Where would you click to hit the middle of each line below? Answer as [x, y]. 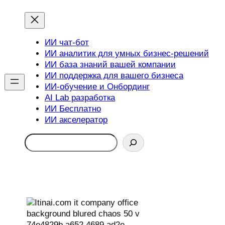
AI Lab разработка [80, 97]
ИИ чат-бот [67, 42]
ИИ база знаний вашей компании [110, 64]
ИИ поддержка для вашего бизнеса [114, 75]
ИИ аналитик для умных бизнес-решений [127, 53]
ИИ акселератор [76, 120]
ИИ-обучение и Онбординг [97, 86]
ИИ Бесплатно [73, 108]
